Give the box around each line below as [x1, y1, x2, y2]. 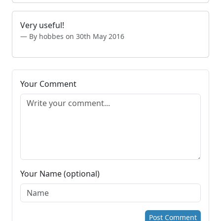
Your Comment [20, 78, 76, 90]
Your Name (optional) [20, 168, 100, 180]
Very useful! [20, 20, 64, 31]
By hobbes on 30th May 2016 [29, 32, 124, 41]
